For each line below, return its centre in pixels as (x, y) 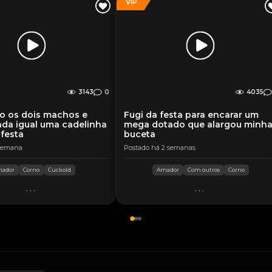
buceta (140, 134)
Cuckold (59, 170)
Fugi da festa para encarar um (191, 115)
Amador (168, 170)
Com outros (203, 170)
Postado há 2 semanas (160, 148)
